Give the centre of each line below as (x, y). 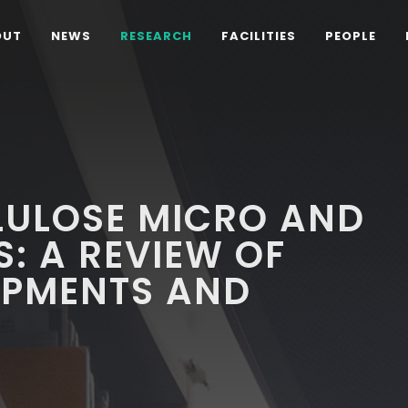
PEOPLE (351, 36)
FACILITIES (259, 36)
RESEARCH (156, 36)
